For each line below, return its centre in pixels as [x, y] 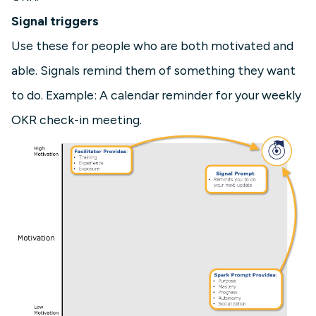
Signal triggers [55, 21]
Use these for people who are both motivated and [152, 46]
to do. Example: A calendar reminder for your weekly [156, 95]
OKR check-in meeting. [77, 120]
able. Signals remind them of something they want [153, 71]
